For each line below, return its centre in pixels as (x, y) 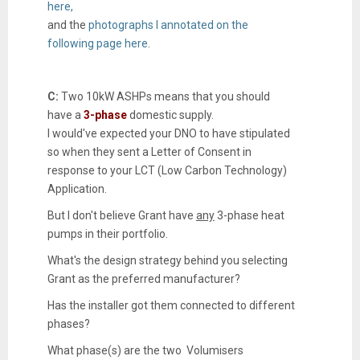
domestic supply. (170, 115)
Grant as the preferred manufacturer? (143, 278)
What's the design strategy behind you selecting (167, 260)
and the (67, 25)
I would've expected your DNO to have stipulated (168, 133)
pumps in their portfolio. (107, 233)
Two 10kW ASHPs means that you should (164, 96)
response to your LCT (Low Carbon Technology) (167, 170)
